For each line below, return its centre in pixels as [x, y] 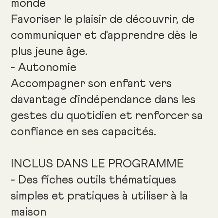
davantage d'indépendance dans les [103, 100]
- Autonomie [44, 68]
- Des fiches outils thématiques [94, 180]
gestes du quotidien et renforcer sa [107, 116]
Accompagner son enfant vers [91, 84]
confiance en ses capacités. [84, 132]
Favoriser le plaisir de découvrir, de [103, 20]
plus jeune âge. [49, 52]
